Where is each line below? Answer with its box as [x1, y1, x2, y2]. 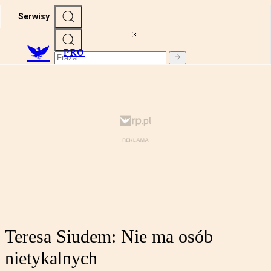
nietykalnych [5, 248, 97, 269]
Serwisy [18, 11, 50, 21]
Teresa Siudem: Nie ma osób [5, 226, 213, 247]
